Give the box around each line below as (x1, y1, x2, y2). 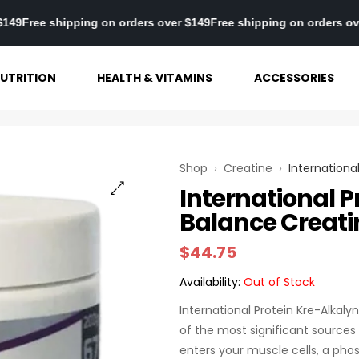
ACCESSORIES (253, 69, 334, 86)
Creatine (224, 160, 272, 176)
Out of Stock (240, 274, 315, 290)
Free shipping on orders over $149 (61, 16, 250, 29)
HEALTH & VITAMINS (97, 69, 213, 86)
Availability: (179, 274, 240, 290)
